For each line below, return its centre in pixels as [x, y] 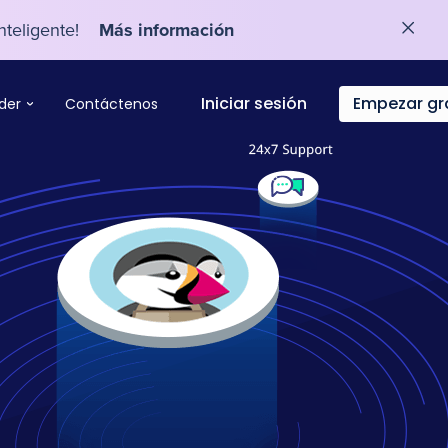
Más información [166, 30]
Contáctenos [111, 104]
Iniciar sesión [254, 104]
